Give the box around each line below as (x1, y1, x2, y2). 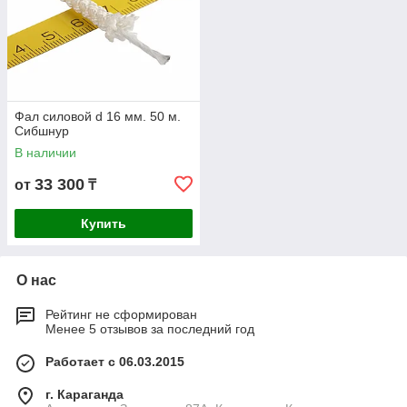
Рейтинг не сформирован (45, 307, 197, 323)
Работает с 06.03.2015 (45, 354, 184, 370)
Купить (81, 216, 126, 232)
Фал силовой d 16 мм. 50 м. (15, 109, 181, 124)
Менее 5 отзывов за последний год (45, 322, 254, 337)
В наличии (15, 145, 76, 161)
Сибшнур (15, 124, 69, 139)
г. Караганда (45, 387, 124, 402)
